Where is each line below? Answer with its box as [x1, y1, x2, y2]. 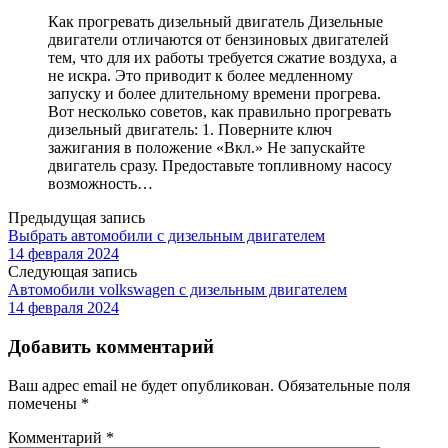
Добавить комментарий [8, 336, 214, 358]
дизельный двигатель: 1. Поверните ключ [48, 121, 332, 139]
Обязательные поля [278, 376, 410, 394]
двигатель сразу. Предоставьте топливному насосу [48, 157, 392, 175]
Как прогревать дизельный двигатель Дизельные [48, 13, 383, 31]
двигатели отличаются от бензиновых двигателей [48, 31, 389, 49]
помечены [8, 394, 81, 412]
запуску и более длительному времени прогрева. [48, 85, 381, 103]
